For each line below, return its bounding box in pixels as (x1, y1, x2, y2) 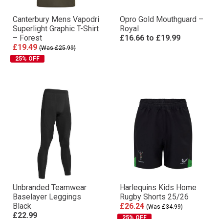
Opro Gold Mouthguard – (120, 15, 203, 24)
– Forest (13, 33, 42, 43)
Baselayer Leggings (13, 192, 81, 201)
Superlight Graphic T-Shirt (13, 24, 99, 33)
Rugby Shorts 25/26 (120, 192, 189, 201)
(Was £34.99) (146, 203, 183, 210)
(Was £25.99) (39, 44, 76, 51)
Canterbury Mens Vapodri (13, 15, 99, 24)
